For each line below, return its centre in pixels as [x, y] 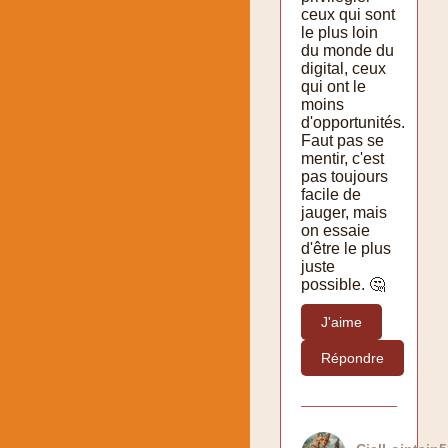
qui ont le [333, 86]
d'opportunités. [353, 122]
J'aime [341, 321]
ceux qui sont [348, 14]
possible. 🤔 [343, 284]
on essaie [335, 230]
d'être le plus [346, 248]
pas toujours [344, 176]
